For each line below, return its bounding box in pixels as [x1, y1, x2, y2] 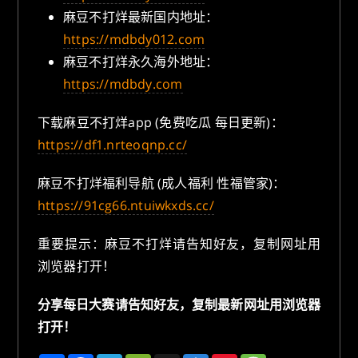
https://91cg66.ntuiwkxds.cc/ [38, 197, 214, 215]
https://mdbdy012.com [63, 30, 205, 49]
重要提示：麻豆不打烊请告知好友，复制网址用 [38, 235, 320, 253]
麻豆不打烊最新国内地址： [63, 8, 219, 26]
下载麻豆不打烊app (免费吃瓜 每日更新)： [38, 113, 284, 132]
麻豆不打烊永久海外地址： [63, 53, 219, 71]
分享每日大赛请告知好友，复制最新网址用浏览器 [38, 296, 320, 314]
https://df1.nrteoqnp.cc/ [38, 136, 187, 154]
